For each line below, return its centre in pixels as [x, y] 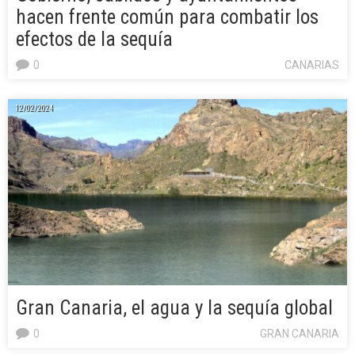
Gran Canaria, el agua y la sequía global [174, 308]
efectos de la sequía [94, 40]
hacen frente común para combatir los [167, 17]
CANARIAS [312, 65]
